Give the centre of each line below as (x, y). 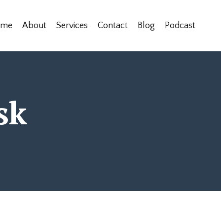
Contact (113, 26)
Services (72, 26)
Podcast (180, 26)
